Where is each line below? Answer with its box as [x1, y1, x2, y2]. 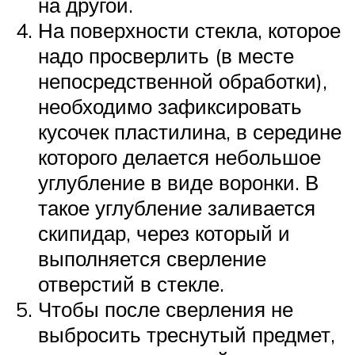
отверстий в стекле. [38, 271, 224, 297]
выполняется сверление [38, 246, 266, 272]
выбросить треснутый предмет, [38, 322, 335, 348]
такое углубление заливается [38, 195, 315, 221]
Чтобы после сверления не [38, 296, 293, 323]
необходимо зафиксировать [38, 94, 302, 120]
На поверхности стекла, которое [38, 17, 341, 44]
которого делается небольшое [38, 144, 321, 170]
